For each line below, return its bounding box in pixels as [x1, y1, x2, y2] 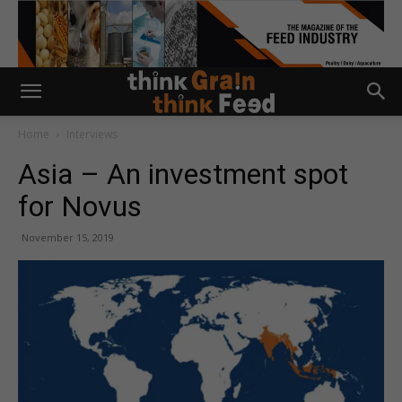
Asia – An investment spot [18, 157, 348, 191]
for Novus [18, 189, 142, 223]
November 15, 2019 [22, 231, 114, 244]
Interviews [66, 127, 118, 142]
